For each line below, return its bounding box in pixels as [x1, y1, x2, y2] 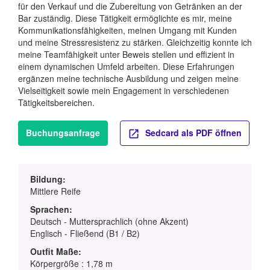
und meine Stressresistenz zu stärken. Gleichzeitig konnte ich [18, 36, 252, 49]
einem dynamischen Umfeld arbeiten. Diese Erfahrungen [18, 60, 234, 73]
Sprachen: [30, 202, 72, 215]
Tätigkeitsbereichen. [18, 96, 95, 109]
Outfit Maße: [30, 245, 81, 257]
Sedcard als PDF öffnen [143, 127, 242, 139]
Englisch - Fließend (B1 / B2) [30, 227, 140, 239]
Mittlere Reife [30, 184, 81, 197]
